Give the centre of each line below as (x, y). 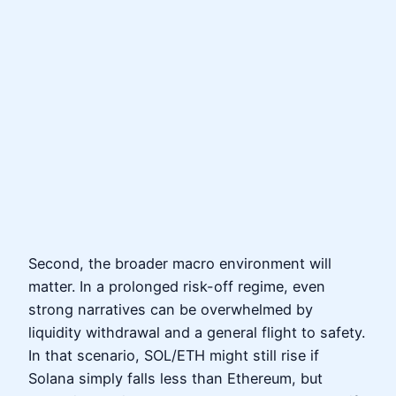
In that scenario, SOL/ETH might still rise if (174, 356)
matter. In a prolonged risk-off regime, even (177, 287)
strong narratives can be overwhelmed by (171, 310)
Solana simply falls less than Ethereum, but (175, 379)
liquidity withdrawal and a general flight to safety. (197, 333)
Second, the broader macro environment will (180, 264)
